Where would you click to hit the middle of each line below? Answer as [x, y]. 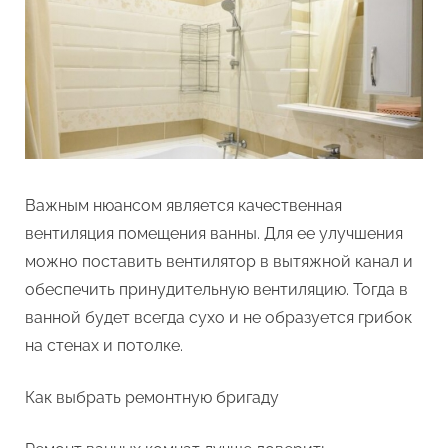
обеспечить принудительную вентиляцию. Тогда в [216, 289]
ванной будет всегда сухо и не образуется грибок [218, 317]
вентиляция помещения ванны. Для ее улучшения [214, 233]
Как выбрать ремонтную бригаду [152, 397]
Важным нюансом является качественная [183, 205]
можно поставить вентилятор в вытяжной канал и [219, 261]
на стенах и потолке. [104, 345]
